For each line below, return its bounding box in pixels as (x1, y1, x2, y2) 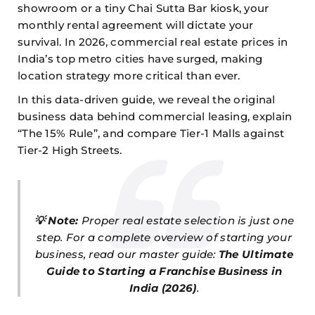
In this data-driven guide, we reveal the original (18, 93, 276, 107)
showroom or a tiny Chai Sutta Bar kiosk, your (18, 1, 269, 15)
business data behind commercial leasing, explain (18, 110, 292, 124)
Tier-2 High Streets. (18, 143, 122, 157)
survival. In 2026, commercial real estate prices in (18, 35, 288, 49)
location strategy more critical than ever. (18, 69, 240, 83)
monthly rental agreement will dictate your (18, 18, 254, 32)
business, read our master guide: (34, 247, 219, 262)
